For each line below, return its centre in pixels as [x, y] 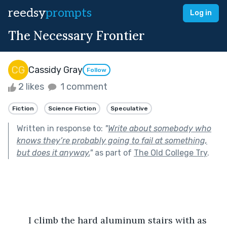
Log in [201, 13]
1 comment [83, 87]
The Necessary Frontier [76, 36]
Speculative [129, 108]
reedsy [27, 13]
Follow [97, 70]
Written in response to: [61, 128]
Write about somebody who [160, 128]
